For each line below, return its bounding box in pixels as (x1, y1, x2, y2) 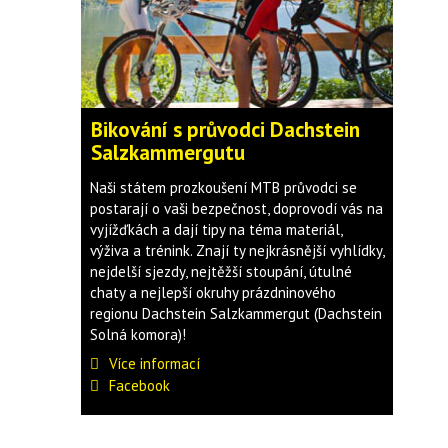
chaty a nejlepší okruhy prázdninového (89, 283, 336, 302)
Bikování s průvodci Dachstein (90, 116, 360, 143)
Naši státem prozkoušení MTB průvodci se (89, 178, 357, 197)
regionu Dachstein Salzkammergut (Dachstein (89, 304, 382, 323)
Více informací (109, 354, 200, 373)
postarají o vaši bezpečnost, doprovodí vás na (89, 199, 383, 218)
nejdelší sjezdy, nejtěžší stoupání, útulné (89, 262, 352, 281)
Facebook (109, 376, 170, 395)
